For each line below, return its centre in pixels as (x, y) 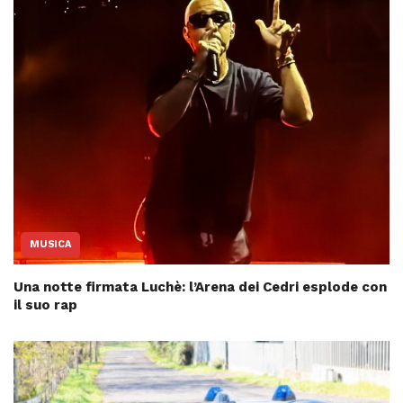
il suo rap (45, 305)
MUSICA (50, 245)
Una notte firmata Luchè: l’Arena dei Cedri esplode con (200, 287)
